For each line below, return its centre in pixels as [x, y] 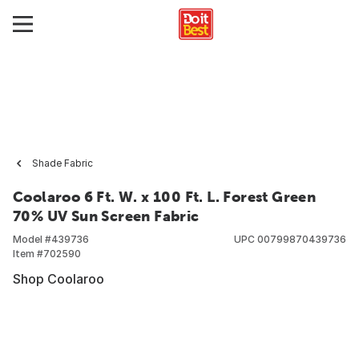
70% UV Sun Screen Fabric [106, 216]
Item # [28, 254]
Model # [32, 239]
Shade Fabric [63, 163]
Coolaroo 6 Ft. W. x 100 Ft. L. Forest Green [165, 197]
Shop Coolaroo [58, 279]
